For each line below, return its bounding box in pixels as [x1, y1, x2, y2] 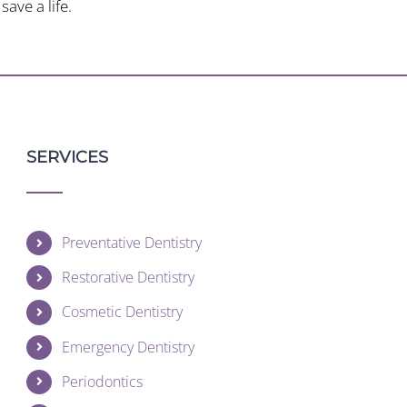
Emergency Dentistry [61, 336, 194, 357]
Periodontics [61, 371, 143, 392]
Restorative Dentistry [61, 267, 194, 288]
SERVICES [26, 147, 109, 167]
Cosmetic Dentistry [61, 302, 183, 323]
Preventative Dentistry [61, 233, 202, 253]
